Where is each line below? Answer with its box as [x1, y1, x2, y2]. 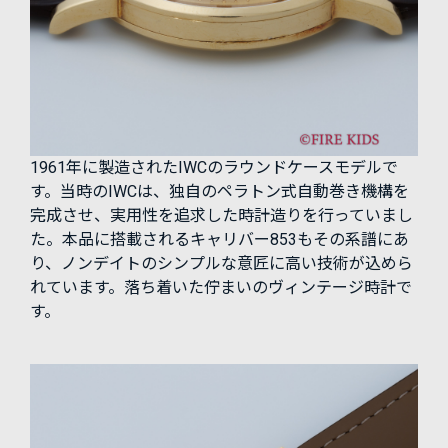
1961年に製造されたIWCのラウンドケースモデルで [30, 158, 398, 178]
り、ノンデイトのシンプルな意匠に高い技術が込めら [30, 254, 413, 274]
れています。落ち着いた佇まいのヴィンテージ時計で [30, 278, 412, 298]
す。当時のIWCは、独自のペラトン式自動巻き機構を [30, 182, 409, 202]
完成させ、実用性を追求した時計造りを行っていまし [30, 206, 413, 226]
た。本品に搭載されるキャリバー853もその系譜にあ [30, 230, 409, 250]
